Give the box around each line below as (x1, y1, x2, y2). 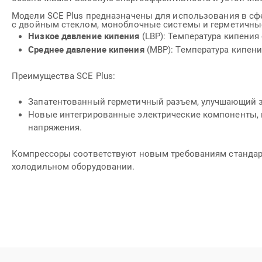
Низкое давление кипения (28, 30, 140, 42)
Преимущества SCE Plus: (12, 70, 116, 81)
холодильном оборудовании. (12, 161, 135, 172)
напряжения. (28, 122, 82, 133)
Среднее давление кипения (28, 43, 144, 56)
